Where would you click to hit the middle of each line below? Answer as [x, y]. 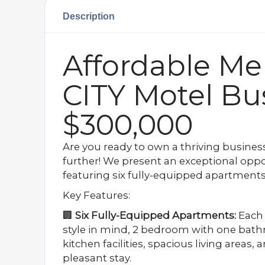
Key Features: [96, 195]
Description [89, 16]
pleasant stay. [97, 258]
